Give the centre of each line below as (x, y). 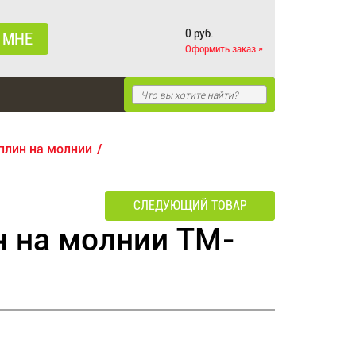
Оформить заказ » (224, 48)
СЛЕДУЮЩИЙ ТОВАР (190, 205)
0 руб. (199, 33)
